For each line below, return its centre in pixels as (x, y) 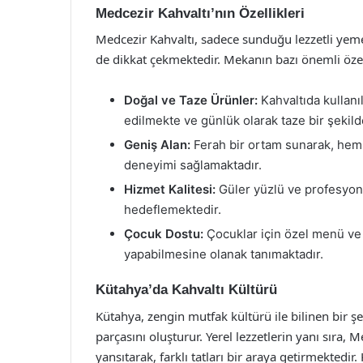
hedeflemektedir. (173, 209)
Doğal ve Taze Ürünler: (191, 100)
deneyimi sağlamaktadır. (193, 165)
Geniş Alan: (157, 145)
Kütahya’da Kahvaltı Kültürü (186, 290)
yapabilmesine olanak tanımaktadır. (224, 254)
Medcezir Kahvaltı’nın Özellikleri (200, 13)
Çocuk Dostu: (164, 234)
